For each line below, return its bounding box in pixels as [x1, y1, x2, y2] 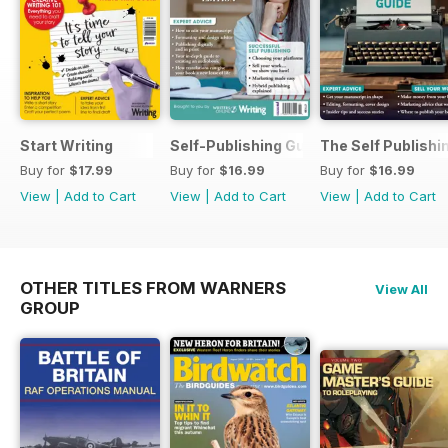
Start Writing [20, 136, 113, 154]
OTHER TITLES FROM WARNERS [20, 277, 286, 298]
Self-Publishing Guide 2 [170, 136, 339, 154]
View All [375, 280, 428, 297]
